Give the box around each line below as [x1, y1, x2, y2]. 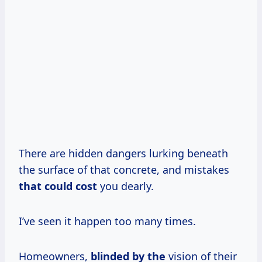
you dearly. [97, 178, 154, 193]
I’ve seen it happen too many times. [19, 213, 196, 228]
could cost [44, 178, 97, 193]
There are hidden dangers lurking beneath [19, 146, 228, 160]
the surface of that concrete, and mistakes [19, 162, 229, 177]
